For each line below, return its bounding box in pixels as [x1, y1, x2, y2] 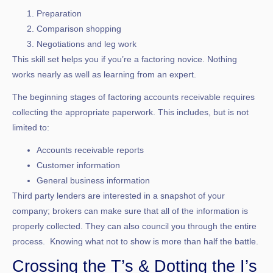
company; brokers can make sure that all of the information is [12, 205, 248, 216]
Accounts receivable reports [37, 144, 144, 155]
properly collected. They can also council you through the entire [12, 221, 257, 231]
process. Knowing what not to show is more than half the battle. [12, 236, 258, 246]
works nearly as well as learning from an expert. [12, 69, 196, 79]
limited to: [12, 122, 49, 132]
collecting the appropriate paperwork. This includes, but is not [12, 107, 249, 117]
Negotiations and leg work [37, 38, 136, 49]
